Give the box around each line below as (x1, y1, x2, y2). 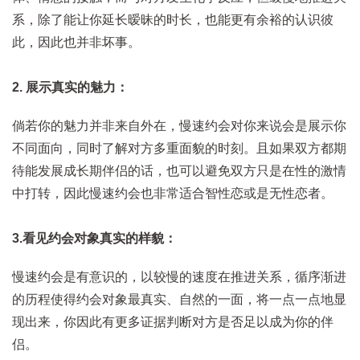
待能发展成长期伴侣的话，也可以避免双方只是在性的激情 (12, 163, 346, 178)
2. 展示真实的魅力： (12, 80, 129, 94)
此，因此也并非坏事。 (12, 35, 141, 49)
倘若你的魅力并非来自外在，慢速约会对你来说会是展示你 (12, 118, 346, 133)
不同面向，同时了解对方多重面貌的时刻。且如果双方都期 (12, 141, 346, 155)
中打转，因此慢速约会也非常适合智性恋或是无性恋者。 (12, 186, 333, 200)
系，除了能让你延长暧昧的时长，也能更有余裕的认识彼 (12, 12, 333, 27)
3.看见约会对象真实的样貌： (12, 231, 177, 245)
